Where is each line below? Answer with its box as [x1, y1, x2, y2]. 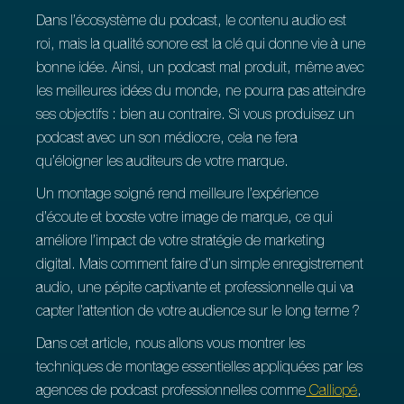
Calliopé [306, 385, 358, 399]
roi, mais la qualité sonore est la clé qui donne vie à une [36, 39, 366, 53]
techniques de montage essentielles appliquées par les [36, 362, 363, 376]
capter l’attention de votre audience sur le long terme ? [36, 306, 361, 320]
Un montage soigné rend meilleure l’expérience [36, 188, 319, 203]
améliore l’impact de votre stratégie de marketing [36, 235, 326, 250]
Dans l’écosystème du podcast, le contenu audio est [36, 15, 347, 30]
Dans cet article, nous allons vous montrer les [36, 338, 306, 353]
